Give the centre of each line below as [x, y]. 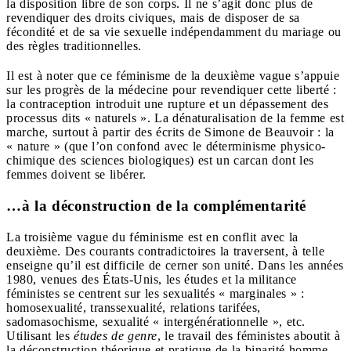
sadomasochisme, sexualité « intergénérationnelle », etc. [156, 322]
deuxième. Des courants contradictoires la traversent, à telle [165, 251]
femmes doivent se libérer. [76, 175]
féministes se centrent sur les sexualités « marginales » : [156, 294]
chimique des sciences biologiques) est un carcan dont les [160, 161]
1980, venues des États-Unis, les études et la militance [152, 280]
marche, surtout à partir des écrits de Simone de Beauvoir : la [170, 132]
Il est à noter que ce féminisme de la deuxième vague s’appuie [173, 76]
